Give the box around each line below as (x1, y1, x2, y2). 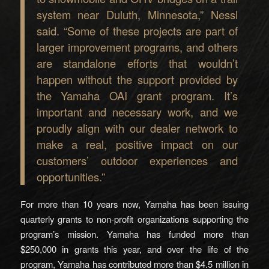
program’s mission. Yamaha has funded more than (20, 227, 249, 240)
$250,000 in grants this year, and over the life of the (20, 242, 249, 255)
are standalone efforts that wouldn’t (36, 55, 238, 71)
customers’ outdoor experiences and (36, 153, 238, 169)
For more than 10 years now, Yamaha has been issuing (20, 197, 249, 210)
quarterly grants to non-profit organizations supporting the (20, 212, 249, 225)
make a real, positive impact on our (36, 136, 238, 153)
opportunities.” (36, 169, 105, 185)
